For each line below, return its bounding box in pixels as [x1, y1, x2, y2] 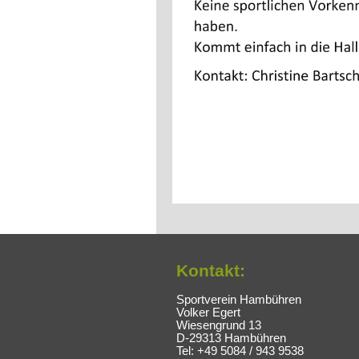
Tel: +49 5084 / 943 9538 [176, 344, 304, 357]
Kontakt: [176, 261, 245, 281]
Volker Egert [176, 305, 240, 319]
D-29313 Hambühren [176, 331, 286, 345]
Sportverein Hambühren [176, 292, 301, 306]
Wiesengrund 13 [176, 318, 261, 332]
